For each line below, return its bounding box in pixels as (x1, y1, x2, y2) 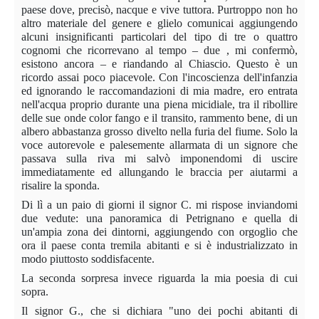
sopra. (21, 285, 48, 298)
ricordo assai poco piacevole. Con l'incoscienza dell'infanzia (21, 70, 298, 83)
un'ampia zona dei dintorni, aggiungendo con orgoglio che (21, 225, 298, 238)
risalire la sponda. (21, 179, 100, 192)
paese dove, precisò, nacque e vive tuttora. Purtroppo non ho (21, 3, 298, 16)
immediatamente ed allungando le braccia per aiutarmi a (21, 165, 298, 178)
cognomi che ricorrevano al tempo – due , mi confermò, (21, 43, 298, 56)
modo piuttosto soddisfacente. (21, 252, 155, 265)
